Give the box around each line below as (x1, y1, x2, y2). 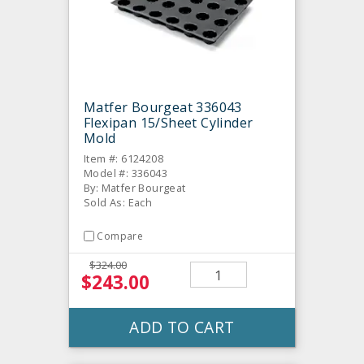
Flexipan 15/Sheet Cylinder (84, 113, 253, 132)
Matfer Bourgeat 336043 (84, 97, 242, 116)
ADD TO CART (129, 316, 235, 339)
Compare (97, 228, 144, 243)
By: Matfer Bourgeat (84, 180, 186, 195)
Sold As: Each (84, 194, 153, 210)
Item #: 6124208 (84, 150, 163, 166)
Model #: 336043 (84, 165, 167, 180)
